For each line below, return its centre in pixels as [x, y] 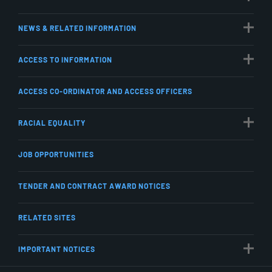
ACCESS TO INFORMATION [65, 59]
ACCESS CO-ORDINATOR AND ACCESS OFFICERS [105, 91]
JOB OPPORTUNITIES [56, 154]
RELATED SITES [47, 217]
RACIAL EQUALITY [52, 122]
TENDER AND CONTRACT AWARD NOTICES [94, 185]
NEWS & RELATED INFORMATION [77, 28]
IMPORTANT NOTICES [57, 249]
